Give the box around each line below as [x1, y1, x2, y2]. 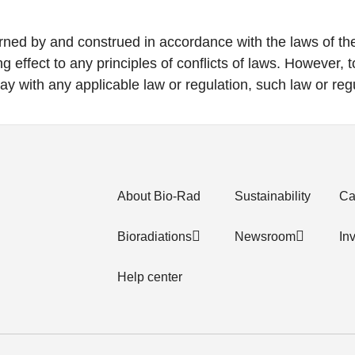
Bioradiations [117, 230, 192, 244]
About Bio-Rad [117, 189, 200, 204]
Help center [117, 270, 182, 284]
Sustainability [235, 189, 311, 204]
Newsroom [235, 230, 296, 244]
